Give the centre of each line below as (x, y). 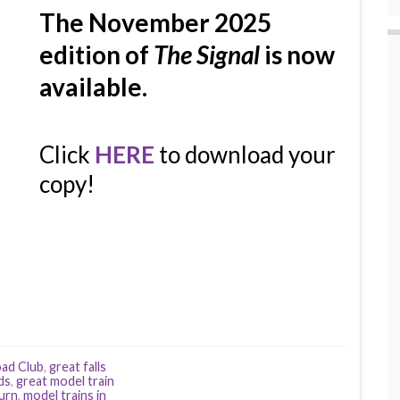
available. (93, 86)
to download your (245, 154)
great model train (65, 380)
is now (297, 54)
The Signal (207, 54)
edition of (96, 54)
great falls (78, 366)
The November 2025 (155, 22)
